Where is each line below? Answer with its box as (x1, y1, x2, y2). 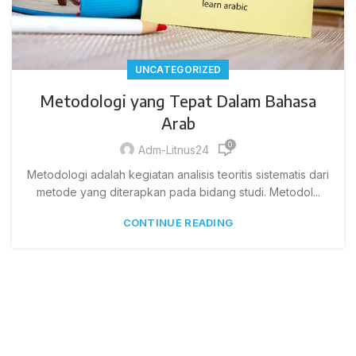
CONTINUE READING (122, 215, 234, 229)
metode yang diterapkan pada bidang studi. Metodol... (36, 184, 320, 199)
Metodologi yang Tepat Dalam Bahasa (40, 90, 316, 110)
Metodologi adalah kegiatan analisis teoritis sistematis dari (27, 167, 329, 181)
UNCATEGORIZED (134, 63, 222, 75)
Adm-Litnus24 (137, 143, 209, 157)
